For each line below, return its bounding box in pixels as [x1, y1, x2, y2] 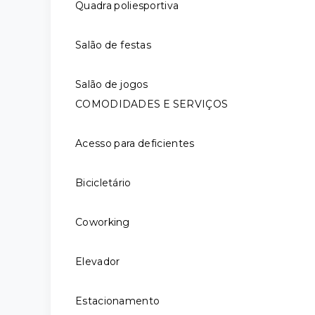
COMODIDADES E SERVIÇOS [75, 98, 229, 110]
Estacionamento [75, 295, 160, 307]
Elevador [75, 255, 120, 268]
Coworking [75, 216, 130, 229]
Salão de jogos [75, 78, 148, 91]
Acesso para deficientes [75, 137, 195, 150]
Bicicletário [75, 176, 131, 189]
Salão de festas [75, 39, 151, 51]
